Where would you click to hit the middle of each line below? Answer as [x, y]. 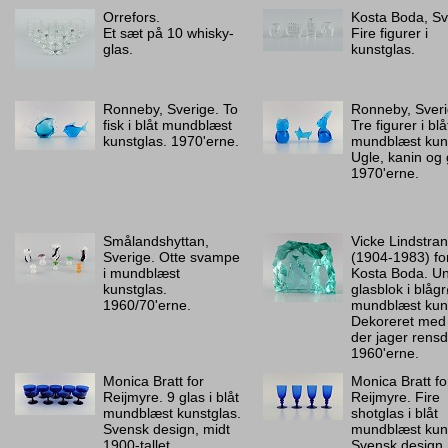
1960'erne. [385, 353]
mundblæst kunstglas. [172, 413]
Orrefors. [131, 17]
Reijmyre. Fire [395, 397]
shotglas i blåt [394, 413]
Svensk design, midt [166, 429]
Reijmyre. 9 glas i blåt [171, 397]
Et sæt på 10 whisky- [168, 33]
